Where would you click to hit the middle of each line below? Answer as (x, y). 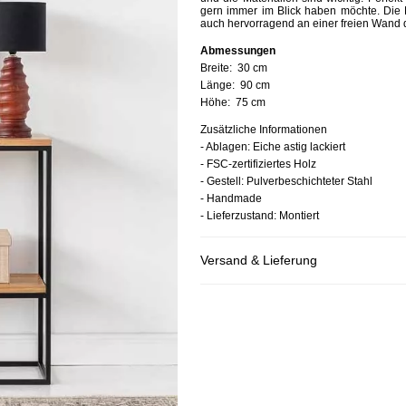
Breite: (219, 68)
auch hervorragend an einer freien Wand (302, 24)
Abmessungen (238, 51)
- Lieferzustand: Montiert (260, 216)
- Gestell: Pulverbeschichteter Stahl (288, 181)
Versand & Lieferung (259, 260)
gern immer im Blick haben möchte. (292, 11)
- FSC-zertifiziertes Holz (258, 164)
